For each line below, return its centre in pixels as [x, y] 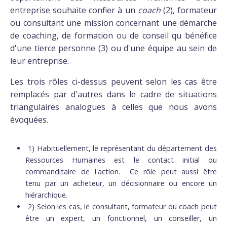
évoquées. [29, 120]
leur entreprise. [41, 61]
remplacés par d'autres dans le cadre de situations [113, 94]
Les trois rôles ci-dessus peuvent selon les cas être [113, 82]
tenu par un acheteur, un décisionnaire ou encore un [121, 183]
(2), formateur [189, 10]
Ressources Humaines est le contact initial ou [121, 160]
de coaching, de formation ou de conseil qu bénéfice [113, 35]
